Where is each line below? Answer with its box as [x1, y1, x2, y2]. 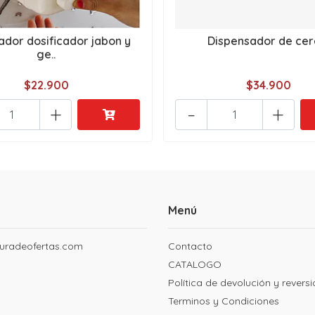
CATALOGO [168, 258, 221, 271]
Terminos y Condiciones [168, 295, 279, 308]
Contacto [168, 240, 212, 253]
